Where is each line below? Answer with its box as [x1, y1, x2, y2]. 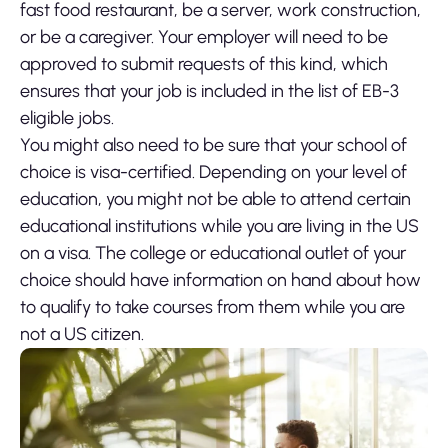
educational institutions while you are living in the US [20, 215, 419, 238]
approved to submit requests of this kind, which [20, 53, 388, 76]
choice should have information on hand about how [20, 269, 421, 292]
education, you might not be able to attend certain [20, 188, 411, 211]
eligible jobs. [20, 107, 114, 130]
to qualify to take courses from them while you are [20, 296, 405, 319]
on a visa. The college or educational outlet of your [20, 242, 406, 265]
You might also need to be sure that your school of [20, 134, 407, 157]
